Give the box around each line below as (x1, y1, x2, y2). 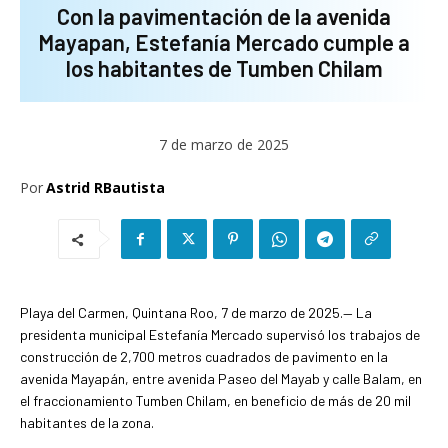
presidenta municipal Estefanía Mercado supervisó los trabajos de (20, 325, 420, 343)
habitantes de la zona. (20, 413, 154, 431)
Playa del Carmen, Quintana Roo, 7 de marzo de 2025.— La (20, 303, 372, 321)
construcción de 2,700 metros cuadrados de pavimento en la (20, 347, 388, 365)
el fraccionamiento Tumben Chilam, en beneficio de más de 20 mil (20, 391, 411, 409)
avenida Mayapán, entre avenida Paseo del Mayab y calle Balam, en (20, 369, 422, 387)
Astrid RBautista (46, 177, 165, 197)
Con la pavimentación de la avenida (57, 2, 391, 29)
